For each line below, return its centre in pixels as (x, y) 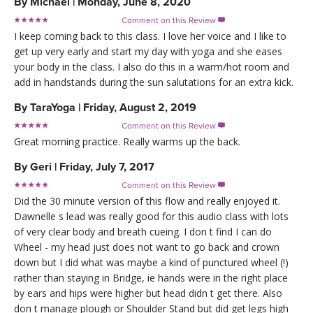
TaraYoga (53, 107)
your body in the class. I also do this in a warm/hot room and (152, 66)
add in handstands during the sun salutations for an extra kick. (154, 82)
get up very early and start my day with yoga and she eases (148, 51)
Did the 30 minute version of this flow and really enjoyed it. (147, 201)
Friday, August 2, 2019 (140, 107)
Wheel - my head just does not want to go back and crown (147, 247)
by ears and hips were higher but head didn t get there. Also (148, 293)
